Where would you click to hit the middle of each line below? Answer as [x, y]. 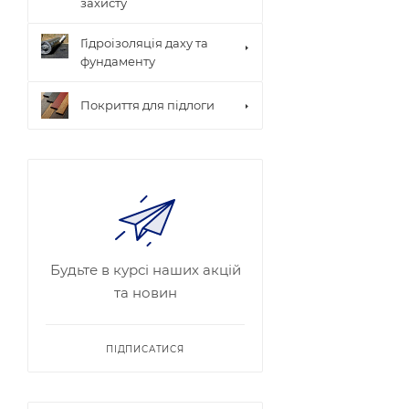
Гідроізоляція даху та [144, 43]
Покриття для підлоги [147, 105]
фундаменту [118, 62]
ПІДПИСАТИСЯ [145, 350]
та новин [145, 293]
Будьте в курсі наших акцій [145, 270]
